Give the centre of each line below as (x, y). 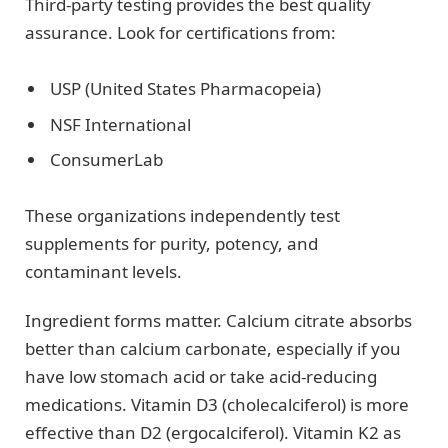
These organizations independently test (182, 216)
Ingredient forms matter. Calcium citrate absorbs (218, 320)
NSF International (120, 124)
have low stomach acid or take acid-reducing (201, 376)
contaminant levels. (103, 272)
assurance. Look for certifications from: (180, 32)
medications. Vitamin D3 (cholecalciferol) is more (217, 404)
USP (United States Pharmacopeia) (185, 89)
